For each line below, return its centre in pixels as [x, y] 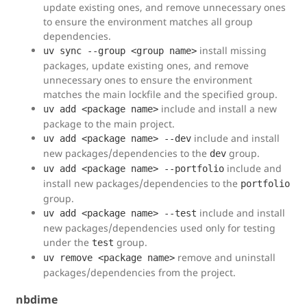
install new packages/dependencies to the [142, 183]
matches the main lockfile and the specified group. [160, 94]
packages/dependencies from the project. [139, 272]
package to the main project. [109, 124]
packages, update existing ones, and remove [146, 65]
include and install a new [218, 109]
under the [67, 242]
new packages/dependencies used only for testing [159, 228]
